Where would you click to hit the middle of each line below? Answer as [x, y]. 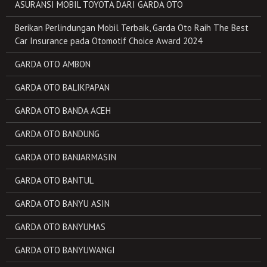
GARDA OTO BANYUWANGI [65, 250]
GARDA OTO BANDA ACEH [63, 111]
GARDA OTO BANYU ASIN [62, 204]
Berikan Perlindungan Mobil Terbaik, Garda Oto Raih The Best [132, 28]
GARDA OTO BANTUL [54, 180]
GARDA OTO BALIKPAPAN [62, 87]
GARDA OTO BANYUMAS [60, 227]
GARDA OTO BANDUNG [57, 134]
